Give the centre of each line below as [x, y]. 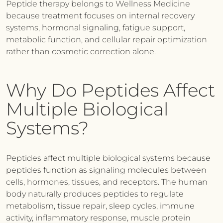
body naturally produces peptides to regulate [95, 194]
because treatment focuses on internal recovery [100, 16]
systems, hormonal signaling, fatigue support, [96, 28]
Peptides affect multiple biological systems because [108, 158]
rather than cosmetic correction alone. [81, 52]
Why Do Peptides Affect [111, 90]
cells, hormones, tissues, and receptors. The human [107, 182]
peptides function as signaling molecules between [106, 170]
